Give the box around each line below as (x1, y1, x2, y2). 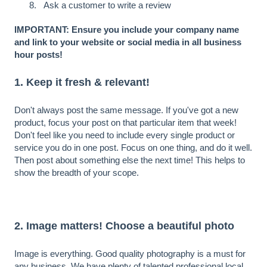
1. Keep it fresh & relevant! (14, 76, 150, 88)
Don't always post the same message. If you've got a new (14, 104, 238, 115)
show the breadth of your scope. (14, 167, 139, 178)
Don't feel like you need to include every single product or (14, 129, 235, 140)
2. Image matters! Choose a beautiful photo (14, 219, 234, 232)
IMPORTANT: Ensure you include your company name (14, 24, 239, 35)
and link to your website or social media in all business (14, 37, 241, 48)
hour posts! (14, 49, 63, 60)
